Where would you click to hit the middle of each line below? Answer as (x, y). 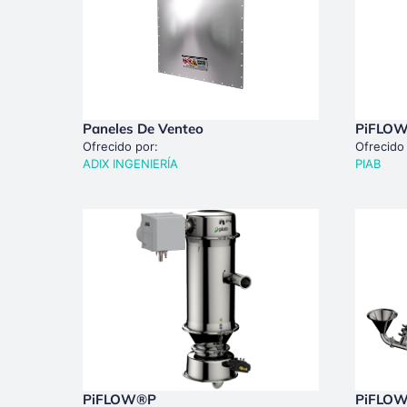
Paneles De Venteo (143, 128)
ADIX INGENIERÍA (130, 163)
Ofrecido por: (120, 146)
